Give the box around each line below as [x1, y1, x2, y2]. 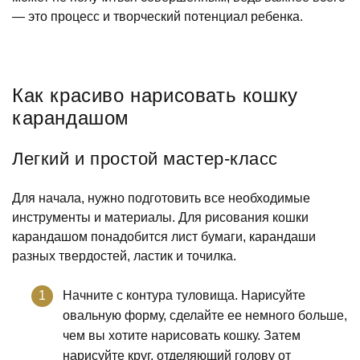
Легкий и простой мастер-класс [12, 148, 278, 169]
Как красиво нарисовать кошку [12, 84, 298, 106]
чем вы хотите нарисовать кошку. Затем [63, 328, 301, 342]
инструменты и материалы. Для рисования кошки [12, 210, 309, 224]
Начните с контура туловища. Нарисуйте [63, 288, 305, 302]
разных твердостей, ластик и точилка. [12, 248, 236, 263]
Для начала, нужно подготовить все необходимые [12, 190, 310, 205]
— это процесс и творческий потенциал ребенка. [12, 9, 303, 23]
